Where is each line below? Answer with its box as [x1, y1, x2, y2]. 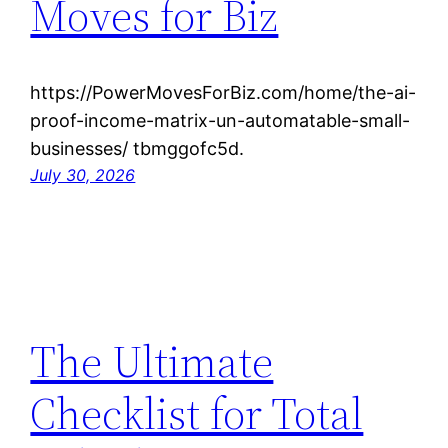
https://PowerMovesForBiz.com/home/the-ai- [30, 81, 417, 103]
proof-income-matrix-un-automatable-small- [30, 109, 411, 131]
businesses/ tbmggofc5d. [30, 137, 245, 159]
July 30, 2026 [30, 164, 136, 185]
